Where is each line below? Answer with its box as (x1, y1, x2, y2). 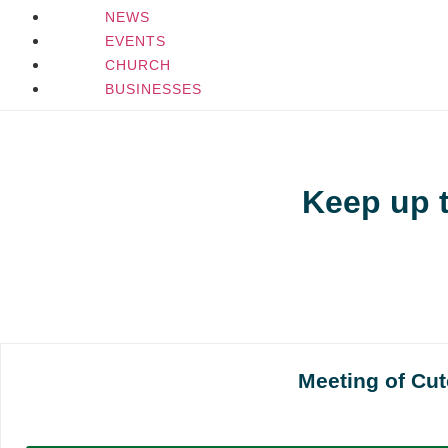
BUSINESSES (105, 80, 202, 97)
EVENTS (105, 32, 166, 49)
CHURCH (105, 56, 171, 73)
